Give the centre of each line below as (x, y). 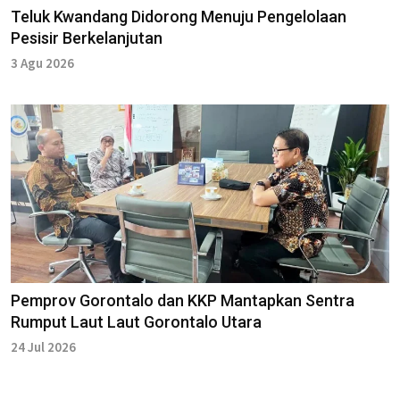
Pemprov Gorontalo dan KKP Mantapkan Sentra (183, 300)
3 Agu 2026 (42, 62)
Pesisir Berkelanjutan (87, 37)
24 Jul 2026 (43, 346)
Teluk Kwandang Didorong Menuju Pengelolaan (179, 16)
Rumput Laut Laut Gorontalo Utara (136, 321)
